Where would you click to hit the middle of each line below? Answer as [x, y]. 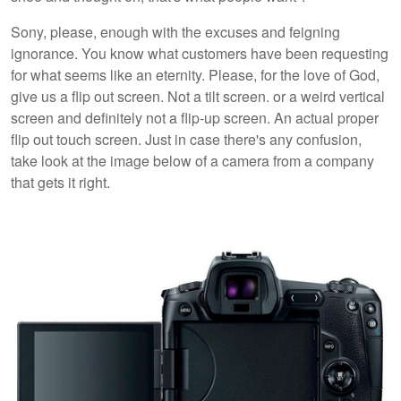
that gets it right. [62, 182]
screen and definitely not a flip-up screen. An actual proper [195, 117]
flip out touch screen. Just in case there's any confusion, [186, 139]
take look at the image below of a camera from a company [192, 160]
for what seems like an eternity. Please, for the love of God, [195, 74]
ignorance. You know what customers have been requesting [200, 53]
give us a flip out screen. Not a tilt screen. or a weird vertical [198, 96]
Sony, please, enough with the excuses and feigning [175, 31]
